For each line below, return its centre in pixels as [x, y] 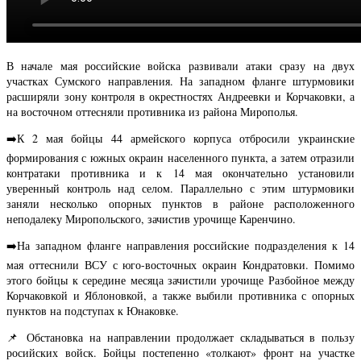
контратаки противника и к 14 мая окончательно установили [180, 172]
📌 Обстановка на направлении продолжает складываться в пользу [180, 337]
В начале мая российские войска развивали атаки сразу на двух [180, 65]
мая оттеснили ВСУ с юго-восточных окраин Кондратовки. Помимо [180, 264]
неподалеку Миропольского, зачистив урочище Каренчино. [151, 218]
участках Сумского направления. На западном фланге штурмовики [180, 81]
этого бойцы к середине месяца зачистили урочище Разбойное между [180, 280]
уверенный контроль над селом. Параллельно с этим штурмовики [180, 188]
